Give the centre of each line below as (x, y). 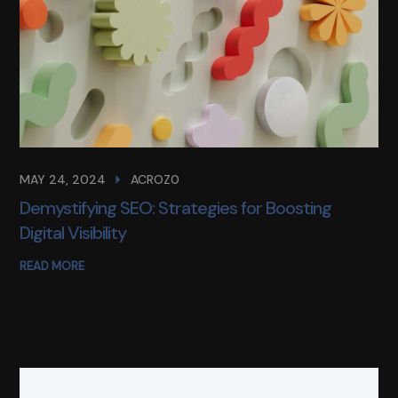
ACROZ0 (155, 179)
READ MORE (52, 266)
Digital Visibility (73, 232)
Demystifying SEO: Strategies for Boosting (176, 207)
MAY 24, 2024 (63, 179)
